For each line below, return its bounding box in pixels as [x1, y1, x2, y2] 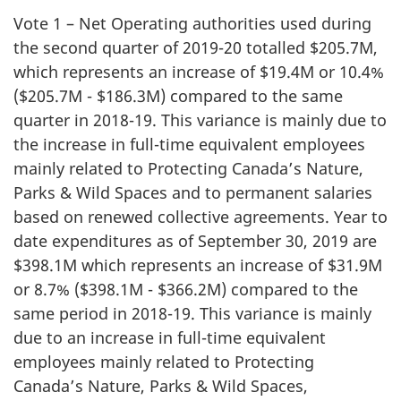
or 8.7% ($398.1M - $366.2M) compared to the [13, 278, 358, 300]
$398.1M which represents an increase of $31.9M [13, 254, 382, 276]
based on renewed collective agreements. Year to [13, 206, 388, 227]
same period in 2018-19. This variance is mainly [13, 303, 371, 324]
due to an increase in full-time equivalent [13, 327, 326, 348]
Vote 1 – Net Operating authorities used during [13, 13, 371, 34]
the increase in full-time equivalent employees [13, 133, 365, 155]
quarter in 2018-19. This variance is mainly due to [13, 109, 387, 131]
